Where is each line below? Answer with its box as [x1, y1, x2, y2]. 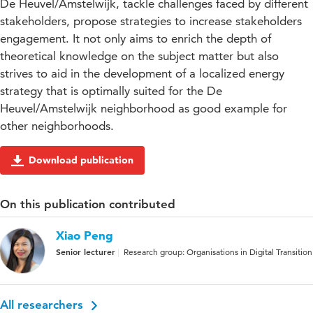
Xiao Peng [56, 228, 113, 243]
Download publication [29, 154, 133, 167]
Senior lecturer [56, 246, 115, 258]
